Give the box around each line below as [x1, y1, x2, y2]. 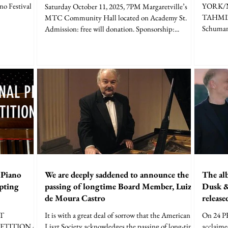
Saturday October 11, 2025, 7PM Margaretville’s [45, 1, 187, 11]
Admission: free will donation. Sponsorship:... [45, 23, 179, 34]
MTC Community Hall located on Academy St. [45, 12, 118, 22]
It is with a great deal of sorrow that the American [45, 210, 190, 220]
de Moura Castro [45, 192, 105, 204]
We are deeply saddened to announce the [45, 169, 189, 181]
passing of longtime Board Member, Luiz [45, 181, 191, 192]
